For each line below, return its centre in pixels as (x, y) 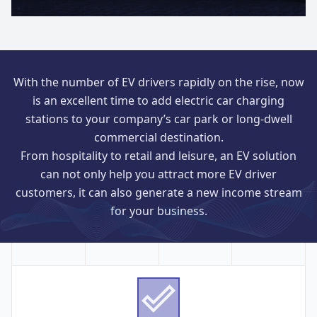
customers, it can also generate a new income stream (158, 192)
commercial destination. (158, 137)
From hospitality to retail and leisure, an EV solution (158, 156)
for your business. (158, 211)
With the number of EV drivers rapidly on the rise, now (158, 82)
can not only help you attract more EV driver (158, 174)
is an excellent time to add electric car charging (158, 100)
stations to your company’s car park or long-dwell (158, 119)
